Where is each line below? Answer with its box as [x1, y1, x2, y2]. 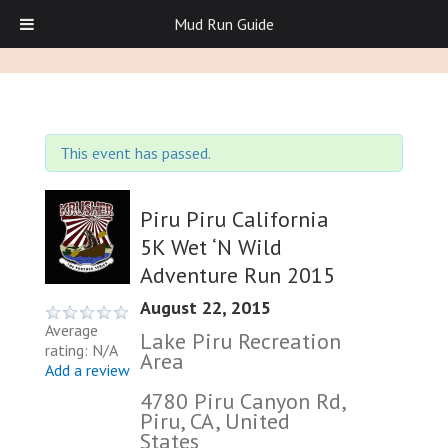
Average [45, 320, 98, 341]
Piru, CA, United [140, 406, 290, 435]
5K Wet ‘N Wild [140, 232, 282, 261]
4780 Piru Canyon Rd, [140, 386, 345, 415]
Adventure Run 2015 [140, 260, 335, 289]
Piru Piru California [140, 204, 329, 233]
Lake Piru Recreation [140, 326, 341, 355]
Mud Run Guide [174, 14, 274, 34]
